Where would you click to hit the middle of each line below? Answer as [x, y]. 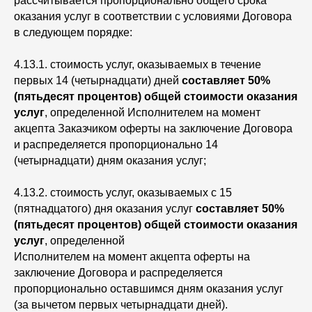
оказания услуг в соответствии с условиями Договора [153, 16]
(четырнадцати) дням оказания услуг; [111, 161]
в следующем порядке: [75, 32]
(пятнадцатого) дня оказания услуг [105, 209]
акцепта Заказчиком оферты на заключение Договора [153, 128]
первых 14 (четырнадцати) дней [98, 80]
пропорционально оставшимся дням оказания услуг [149, 289]
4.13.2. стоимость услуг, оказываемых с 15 [123, 193]
